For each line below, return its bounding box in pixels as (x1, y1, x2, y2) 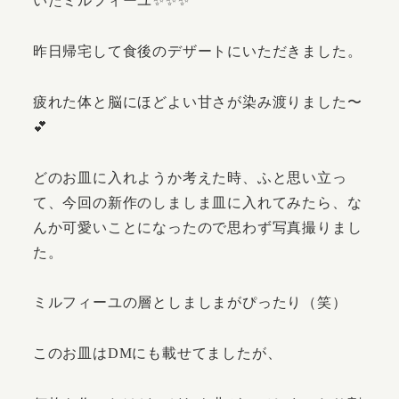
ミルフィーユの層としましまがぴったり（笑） (32, 295, 347, 311)
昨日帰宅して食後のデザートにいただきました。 (32, 43, 362, 59)
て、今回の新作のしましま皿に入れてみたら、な (32, 194, 362, 210)
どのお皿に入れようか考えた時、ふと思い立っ (32, 169, 347, 185)
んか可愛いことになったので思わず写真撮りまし (32, 219, 362, 235)
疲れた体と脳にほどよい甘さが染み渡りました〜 (32, 94, 362, 110)
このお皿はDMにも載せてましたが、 (32, 346, 282, 362)
